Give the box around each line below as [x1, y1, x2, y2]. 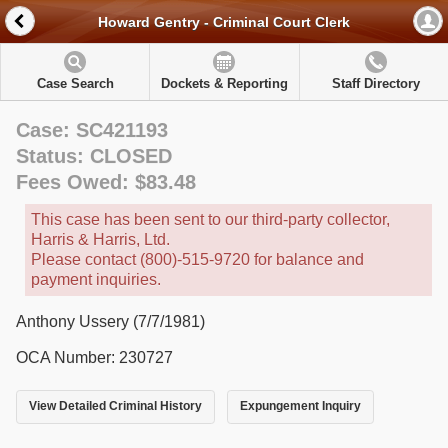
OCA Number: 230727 [16, 349, 173, 366]
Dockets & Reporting [160, 76, 288, 91]
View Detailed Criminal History [29, 399, 202, 414]
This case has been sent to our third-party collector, [31, 211, 390, 228]
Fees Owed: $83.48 [16, 171, 196, 193]
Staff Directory [331, 76, 420, 91]
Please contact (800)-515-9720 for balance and [31, 251, 364, 268]
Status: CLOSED [16, 145, 172, 167]
